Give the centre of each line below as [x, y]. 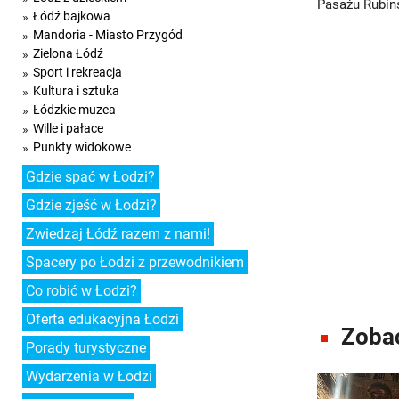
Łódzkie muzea [74, 110]
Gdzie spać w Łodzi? [90, 177]
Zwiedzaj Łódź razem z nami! [118, 234]
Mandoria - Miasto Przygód [108, 35]
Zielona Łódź [68, 53]
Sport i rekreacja [77, 72]
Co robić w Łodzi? [81, 291]
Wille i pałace [68, 128]
